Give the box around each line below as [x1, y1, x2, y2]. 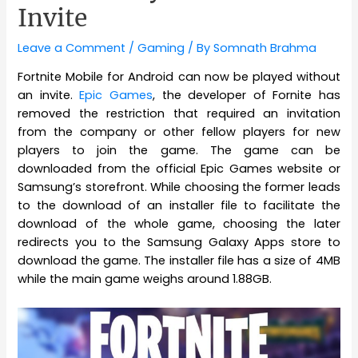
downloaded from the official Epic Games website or [18, 161, 340, 177]
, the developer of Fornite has [153, 87, 340, 104]
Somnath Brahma [213, 39, 317, 56]
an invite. [18, 87, 80, 104]
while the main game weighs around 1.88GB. [18, 271, 272, 288]
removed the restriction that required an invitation [18, 105, 340, 122]
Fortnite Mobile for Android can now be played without [18, 69, 340, 86]
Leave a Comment [18, 39, 126, 56]
